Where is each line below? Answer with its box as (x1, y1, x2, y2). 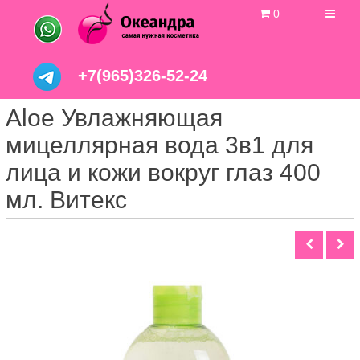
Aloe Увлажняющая (6, 104, 223, 132)
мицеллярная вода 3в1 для (6, 132, 313, 159)
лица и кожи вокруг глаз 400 (6, 159, 321, 186)
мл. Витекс (6, 186, 127, 214)
